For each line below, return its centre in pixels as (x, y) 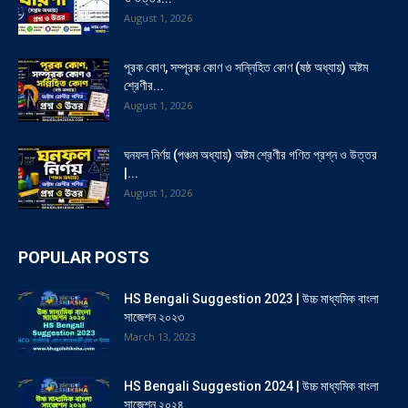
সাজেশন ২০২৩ (154, 317)
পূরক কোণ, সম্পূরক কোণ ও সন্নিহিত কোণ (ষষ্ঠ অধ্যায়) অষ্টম (246, 68)
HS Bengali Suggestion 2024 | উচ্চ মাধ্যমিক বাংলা (251, 387)
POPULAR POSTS (84, 258)
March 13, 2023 (160, 337)
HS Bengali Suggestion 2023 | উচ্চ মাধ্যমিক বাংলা (251, 299)
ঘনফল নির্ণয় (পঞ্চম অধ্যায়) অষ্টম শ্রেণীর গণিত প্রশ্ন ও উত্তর (250, 155)
